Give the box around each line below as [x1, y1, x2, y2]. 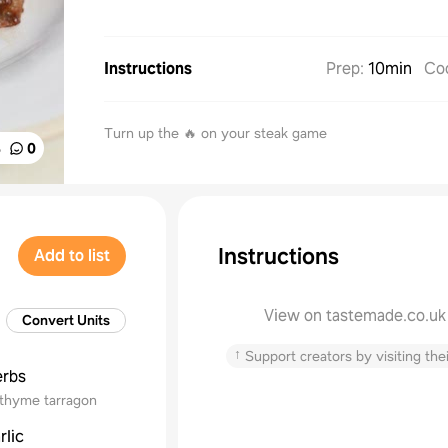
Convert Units [22, 311, 110, 329]
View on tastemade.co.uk [264, 305, 446, 326]
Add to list [34, 245, 110, 266]
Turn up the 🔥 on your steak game [104, 124, 327, 142]
